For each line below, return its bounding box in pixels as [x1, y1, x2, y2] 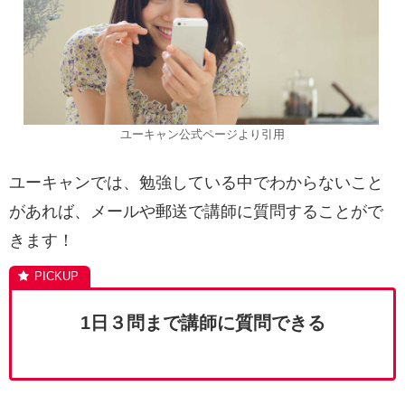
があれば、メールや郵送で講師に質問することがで [9, 202, 383, 221]
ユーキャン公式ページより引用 [120, 128, 285, 142]
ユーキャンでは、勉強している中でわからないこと [9, 173, 383, 192]
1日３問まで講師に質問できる [80, 312, 325, 333]
